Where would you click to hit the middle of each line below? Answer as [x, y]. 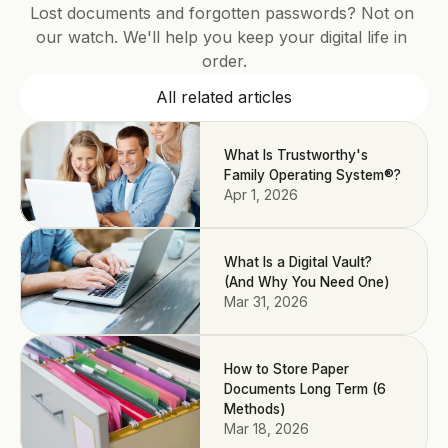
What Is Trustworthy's [296, 155]
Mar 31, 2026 [266, 301]
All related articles [224, 97]
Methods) [255, 409]
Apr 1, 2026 [261, 194]
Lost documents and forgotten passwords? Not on [221, 13]
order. [224, 61]
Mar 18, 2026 [266, 428]
